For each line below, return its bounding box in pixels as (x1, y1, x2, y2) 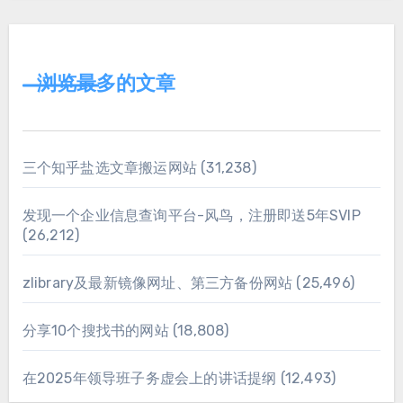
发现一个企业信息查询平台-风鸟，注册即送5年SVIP (22, 207, 361, 225)
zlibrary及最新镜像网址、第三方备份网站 (22, 274, 293, 292)
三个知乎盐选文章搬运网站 (22, 159, 197, 177)
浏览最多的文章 (36, 74, 175, 95)
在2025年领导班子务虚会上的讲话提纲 (22, 370, 277, 388)
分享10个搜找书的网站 (22, 322, 169, 340)
